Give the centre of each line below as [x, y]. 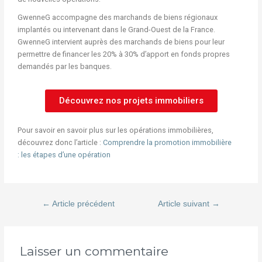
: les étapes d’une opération [64, 154]
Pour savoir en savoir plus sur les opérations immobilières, [115, 130]
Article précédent [82, 204]
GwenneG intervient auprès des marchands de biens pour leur [121, 42]
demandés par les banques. [65, 66]
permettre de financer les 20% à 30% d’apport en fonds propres [123, 54]
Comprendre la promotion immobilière [167, 142]
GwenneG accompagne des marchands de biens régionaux [117, 17]
